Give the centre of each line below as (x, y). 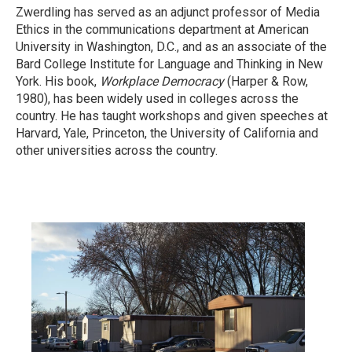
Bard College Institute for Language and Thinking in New (169, 64)
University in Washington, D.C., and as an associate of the (171, 47)
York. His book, (58, 81)
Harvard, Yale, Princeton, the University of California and (167, 133)
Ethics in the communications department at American (162, 29)
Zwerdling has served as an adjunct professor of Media (168, 12)
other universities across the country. (117, 150)
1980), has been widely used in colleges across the (157, 99)
